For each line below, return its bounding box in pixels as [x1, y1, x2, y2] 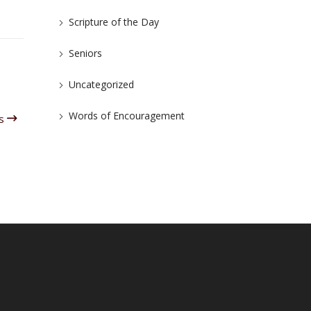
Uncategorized [68, 78, 134, 91]
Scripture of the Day [68, 15, 159, 28]
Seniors [68, 47, 102, 60]
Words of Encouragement [68, 109, 185, 122]
